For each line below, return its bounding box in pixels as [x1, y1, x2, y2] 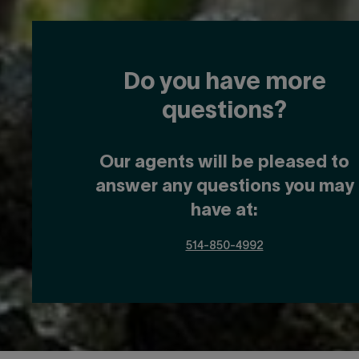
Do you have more [123, 71, 326, 94]
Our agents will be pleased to [99, 154, 349, 171]
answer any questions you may [95, 178, 354, 195]
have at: [191, 202, 258, 219]
